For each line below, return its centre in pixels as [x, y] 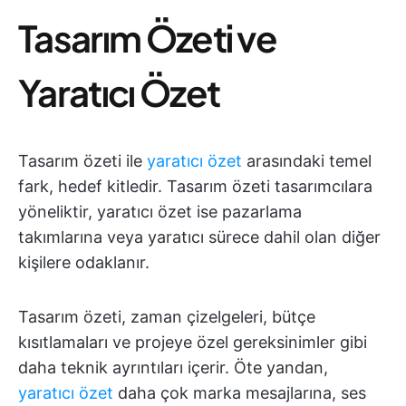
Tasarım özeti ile [82, 160]
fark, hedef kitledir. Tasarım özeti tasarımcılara [195, 186]
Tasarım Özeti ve [148, 37]
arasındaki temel [307, 160]
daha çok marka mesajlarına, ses [240, 392]
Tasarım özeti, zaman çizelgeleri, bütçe [167, 316]
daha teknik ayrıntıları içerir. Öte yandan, [173, 367]
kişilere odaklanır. [84, 262]
